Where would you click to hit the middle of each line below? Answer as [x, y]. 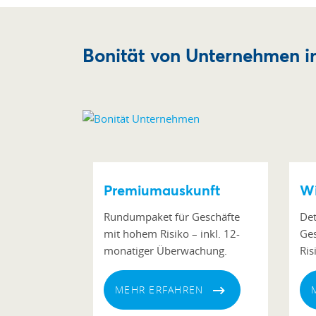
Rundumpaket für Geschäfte [172, 217]
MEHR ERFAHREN [159, 290]
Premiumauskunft [162, 190]
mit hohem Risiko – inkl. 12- [172, 233]
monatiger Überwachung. [165, 250]
